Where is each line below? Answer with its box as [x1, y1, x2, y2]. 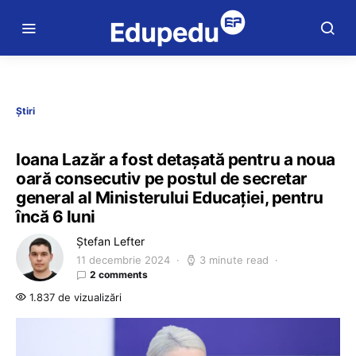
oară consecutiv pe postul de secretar [16, 168, 308, 188]
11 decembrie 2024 [76, 253, 170, 266]
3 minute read [199, 253, 269, 266]
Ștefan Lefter [76, 234, 145, 248]
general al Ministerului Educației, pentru [16, 188, 323, 207]
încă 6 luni [16, 207, 95, 226]
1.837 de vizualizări [26, 291, 122, 304]
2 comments [90, 269, 148, 281]
